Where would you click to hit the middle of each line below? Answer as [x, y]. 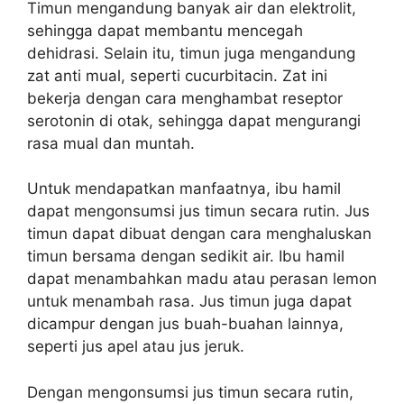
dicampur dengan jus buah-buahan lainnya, [185, 324]
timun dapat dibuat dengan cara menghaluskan [199, 234]
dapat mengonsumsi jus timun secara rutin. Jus [198, 211]
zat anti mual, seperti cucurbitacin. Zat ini [177, 75]
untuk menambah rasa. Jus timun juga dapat [189, 301]
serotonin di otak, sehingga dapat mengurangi [194, 120]
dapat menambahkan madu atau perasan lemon [202, 279]
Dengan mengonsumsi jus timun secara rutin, [190, 392]
